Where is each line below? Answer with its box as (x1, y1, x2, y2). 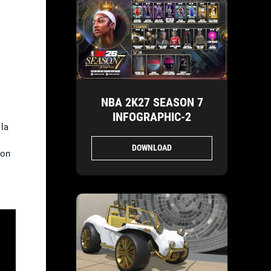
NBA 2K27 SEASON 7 (100, 94, 203, 109)
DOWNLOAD (132, 143, 172, 153)
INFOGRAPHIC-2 (113, 109, 191, 124)
